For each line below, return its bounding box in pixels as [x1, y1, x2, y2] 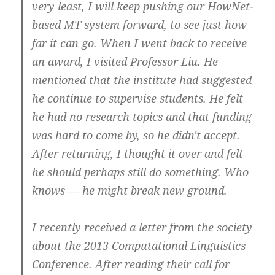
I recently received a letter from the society [32, 220, 253, 235]
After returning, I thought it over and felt [32, 146, 244, 161]
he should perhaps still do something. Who [32, 165, 249, 180]
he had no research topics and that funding [32, 109, 252, 125]
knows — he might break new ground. [32, 183, 228, 198]
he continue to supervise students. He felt [32, 91, 244, 106]
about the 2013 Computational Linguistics [32, 238, 246, 254]
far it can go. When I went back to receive [32, 36, 247, 51]
